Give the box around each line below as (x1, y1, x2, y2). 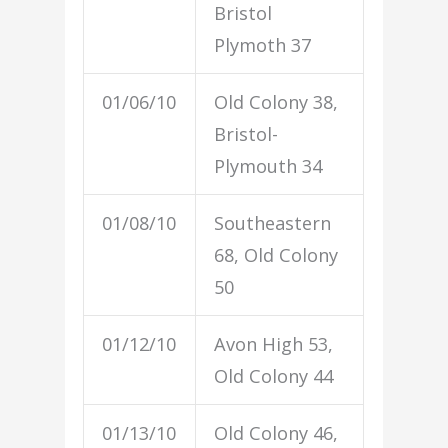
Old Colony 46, (214, 420, 339, 445)
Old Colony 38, (214, 89, 339, 114)
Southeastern (214, 210, 332, 235)
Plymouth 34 (214, 153, 323, 178)
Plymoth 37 (214, 32, 312, 57)
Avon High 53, (214, 331, 334, 356)
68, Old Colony (214, 242, 339, 267)
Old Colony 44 (214, 363, 334, 388)
